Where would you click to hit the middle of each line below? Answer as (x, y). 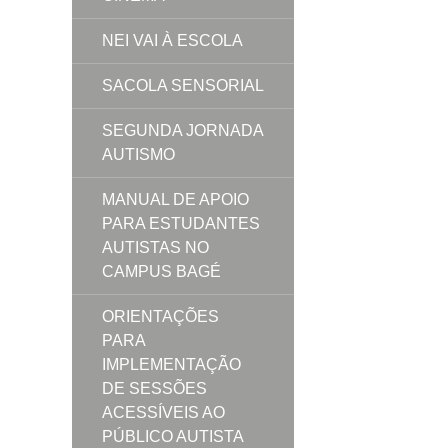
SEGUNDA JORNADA (182, 130)
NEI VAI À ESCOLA (172, 40)
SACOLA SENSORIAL (183, 85)
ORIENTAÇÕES (160, 316)
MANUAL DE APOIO (175, 199)
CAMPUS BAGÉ (161, 271)
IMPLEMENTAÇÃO (171, 364)
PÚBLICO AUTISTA (172, 436)
